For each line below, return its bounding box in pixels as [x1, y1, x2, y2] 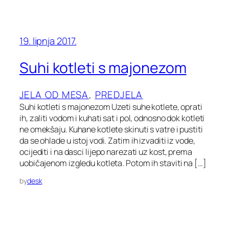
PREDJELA [95, 87, 143, 101]
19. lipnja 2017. [19, 34, 77, 48]
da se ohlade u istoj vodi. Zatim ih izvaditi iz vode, [19, 134, 195, 146]
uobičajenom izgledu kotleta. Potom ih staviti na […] [19, 157, 207, 169]
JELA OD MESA [19, 87, 89, 101]
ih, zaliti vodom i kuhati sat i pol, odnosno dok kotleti [19, 112, 205, 124]
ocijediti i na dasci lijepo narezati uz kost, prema [19, 146, 192, 157]
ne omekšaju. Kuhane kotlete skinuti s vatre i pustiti [19, 123, 203, 135]
